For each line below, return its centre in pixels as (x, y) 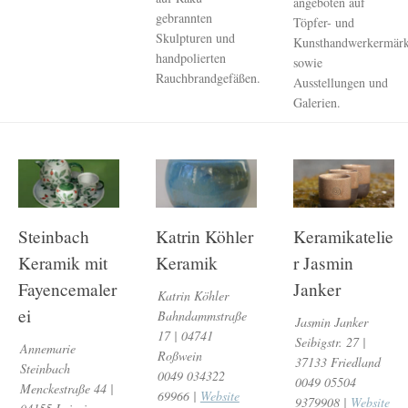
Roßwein (179, 356)
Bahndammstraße (202, 316)
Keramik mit (63, 263)
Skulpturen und (196, 37)
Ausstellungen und (341, 83)
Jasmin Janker (331, 322)
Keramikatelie (344, 237)
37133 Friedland (337, 362)
